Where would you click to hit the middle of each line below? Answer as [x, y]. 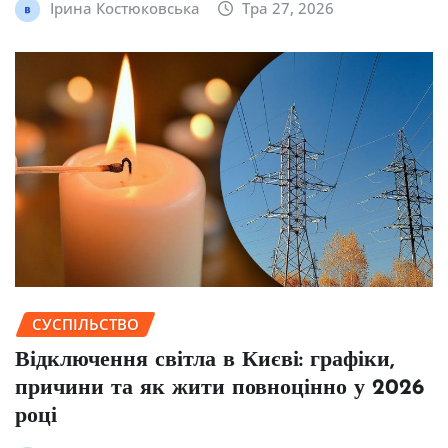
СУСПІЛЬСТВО [85, 324]
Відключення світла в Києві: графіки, [205, 361]
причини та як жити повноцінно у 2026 [219, 389]
